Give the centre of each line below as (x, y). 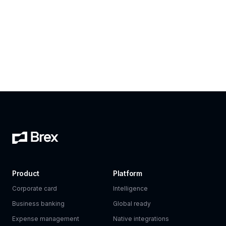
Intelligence (130, 188)
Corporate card (35, 188)
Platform (128, 173)
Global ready (132, 204)
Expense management (46, 219)
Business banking (38, 204)
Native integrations (141, 219)
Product (26, 173)
